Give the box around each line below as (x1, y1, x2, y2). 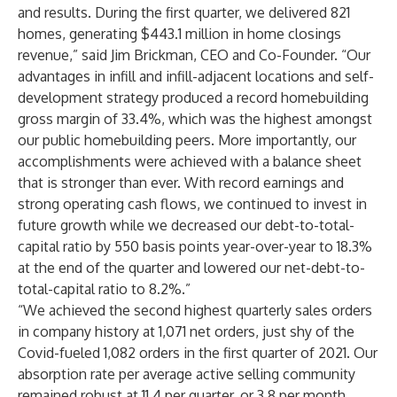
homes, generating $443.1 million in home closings (18, 25, 341, 43)
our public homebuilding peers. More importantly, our (18, 131, 356, 149)
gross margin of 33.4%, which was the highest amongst (18, 110, 372, 128)
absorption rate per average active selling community (18, 365, 355, 383)
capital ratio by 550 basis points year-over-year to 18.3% (18, 237, 372, 255)
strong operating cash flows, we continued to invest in (18, 195, 367, 213)
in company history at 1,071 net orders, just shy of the (18, 323, 354, 340)
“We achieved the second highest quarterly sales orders (18, 301, 372, 319)
